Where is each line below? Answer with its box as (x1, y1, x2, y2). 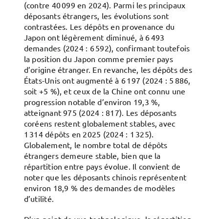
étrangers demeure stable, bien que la (23, 151, 161, 160)
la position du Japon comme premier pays (23, 54, 173, 64)
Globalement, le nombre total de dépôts (23, 140, 168, 150)
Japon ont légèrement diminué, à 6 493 (23, 32, 165, 42)
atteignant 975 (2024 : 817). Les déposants (23, 108, 177, 117)
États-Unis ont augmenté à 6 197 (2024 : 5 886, (23, 75, 191, 85)
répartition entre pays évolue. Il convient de (23, 161, 181, 171)
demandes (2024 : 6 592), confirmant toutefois (23, 43, 190, 53)
